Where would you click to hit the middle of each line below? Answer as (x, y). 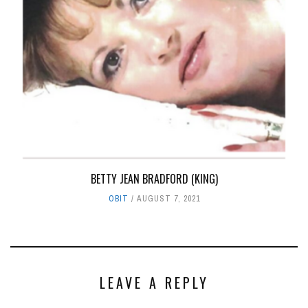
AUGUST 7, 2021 (168, 198)
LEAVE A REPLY (154, 282)
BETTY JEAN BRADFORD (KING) (154, 178)
